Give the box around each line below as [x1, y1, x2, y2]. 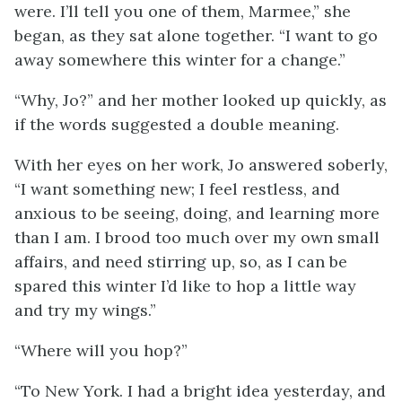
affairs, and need [14, 251, 147, 272]
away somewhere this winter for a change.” [14, 49, 345, 70]
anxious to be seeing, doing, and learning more [14, 203, 380, 223]
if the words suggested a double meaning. [14, 114, 339, 135]
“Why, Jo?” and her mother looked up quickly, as [14, 90, 387, 110]
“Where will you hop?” [14, 340, 188, 361]
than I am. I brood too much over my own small [14, 227, 380, 248]
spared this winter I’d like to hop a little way [14, 275, 356, 296]
